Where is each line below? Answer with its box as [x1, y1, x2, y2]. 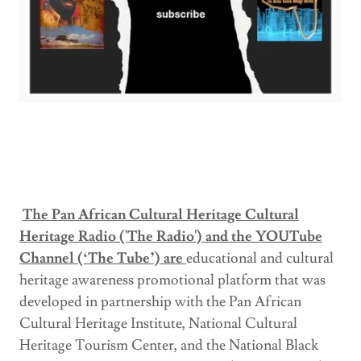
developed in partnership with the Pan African [19, 292, 301, 311]
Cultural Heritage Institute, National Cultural [19, 313, 297, 333]
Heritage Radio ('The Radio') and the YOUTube [19, 226, 322, 246]
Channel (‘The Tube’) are [19, 248, 186, 268]
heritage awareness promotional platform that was [19, 270, 326, 289]
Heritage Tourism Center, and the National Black [19, 335, 318, 355]
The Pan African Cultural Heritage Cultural [23, 205, 299, 224]
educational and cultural [186, 248, 334, 268]
